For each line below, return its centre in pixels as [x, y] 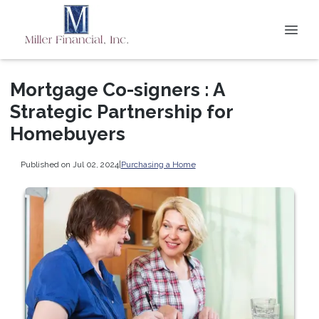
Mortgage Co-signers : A [117, 90]
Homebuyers [68, 134]
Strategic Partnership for [121, 112]
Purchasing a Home [158, 164]
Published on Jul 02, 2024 [69, 164]
